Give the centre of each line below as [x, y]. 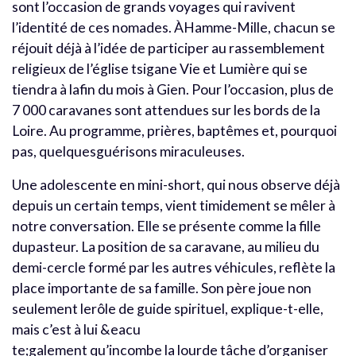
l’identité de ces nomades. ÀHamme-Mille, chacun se [174, 27]
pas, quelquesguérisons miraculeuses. [128, 151]
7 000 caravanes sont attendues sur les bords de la [166, 110]
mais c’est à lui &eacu [76, 329]
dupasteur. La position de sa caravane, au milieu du [166, 246]
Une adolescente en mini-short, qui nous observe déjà [176, 184]
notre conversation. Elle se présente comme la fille [166, 226]
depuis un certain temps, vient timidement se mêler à [174, 205]
